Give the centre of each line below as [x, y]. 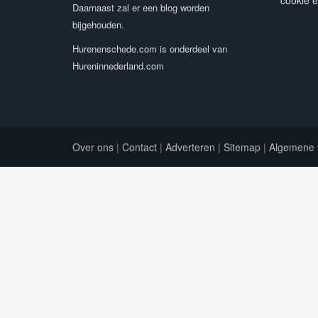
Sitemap [242, 147]
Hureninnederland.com [118, 66]
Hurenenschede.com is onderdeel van [150, 49]
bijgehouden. [98, 24]
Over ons [93, 147]
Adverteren [190, 147]
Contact [139, 147]
